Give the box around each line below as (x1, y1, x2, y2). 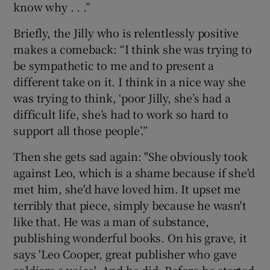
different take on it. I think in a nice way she (13, 73, 246, 89)
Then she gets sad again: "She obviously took (13, 148, 248, 164)
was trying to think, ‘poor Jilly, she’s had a (13, 89, 231, 105)
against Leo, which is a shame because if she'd (13, 164, 256, 180)
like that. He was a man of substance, (13, 213, 210, 229)
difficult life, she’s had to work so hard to (13, 105, 228, 122)
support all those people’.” (13, 122, 148, 138)
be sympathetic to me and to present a (13, 57, 215, 73)
